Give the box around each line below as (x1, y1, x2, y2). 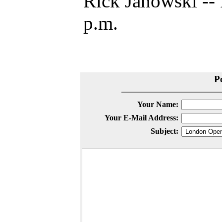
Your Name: (137, 100, 178, 109)
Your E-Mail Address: (104, 113, 178, 122)
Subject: (150, 127, 178, 135)
